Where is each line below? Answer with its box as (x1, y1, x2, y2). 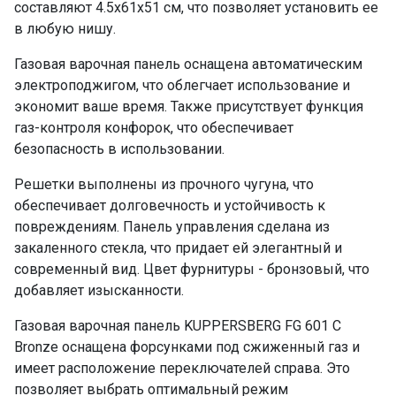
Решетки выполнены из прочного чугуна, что (14, 176, 314, 193)
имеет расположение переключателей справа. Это (14, 360, 350, 377)
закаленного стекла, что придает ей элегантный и (14, 240, 342, 256)
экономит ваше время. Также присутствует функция (14, 98, 363, 115)
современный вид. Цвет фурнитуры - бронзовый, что (14, 261, 369, 278)
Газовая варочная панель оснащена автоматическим (14, 56, 362, 72)
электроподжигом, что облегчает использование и (14, 77, 350, 94)
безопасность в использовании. (14, 141, 225, 157)
